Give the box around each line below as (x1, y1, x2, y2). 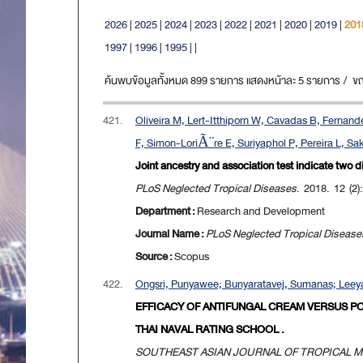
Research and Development (197, 202, 325, 221)
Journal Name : (135, 224, 206, 244)
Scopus (174, 247, 209, 267)
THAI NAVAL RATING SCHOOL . (135, 320, 284, 340)
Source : (135, 247, 174, 267)
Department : (135, 202, 197, 221)
